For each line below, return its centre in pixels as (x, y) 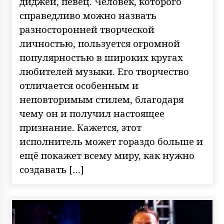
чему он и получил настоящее (92, 113)
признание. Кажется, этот (80, 127)
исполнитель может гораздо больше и (111, 141)
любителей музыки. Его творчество (104, 71)
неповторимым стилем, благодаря (101, 99)
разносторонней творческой (87, 29)
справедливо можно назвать (88, 15)
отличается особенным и (79, 85)
